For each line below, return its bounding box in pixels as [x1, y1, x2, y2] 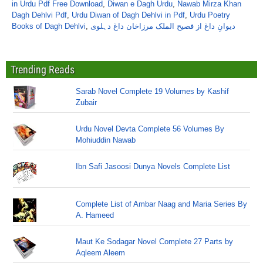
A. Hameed [76, 211, 114, 220]
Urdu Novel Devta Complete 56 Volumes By [76, 124, 225, 133]
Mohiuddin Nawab [76, 136, 136, 144]
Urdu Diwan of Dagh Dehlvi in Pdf [72, 11, 185, 19]
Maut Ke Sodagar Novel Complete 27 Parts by [76, 237, 234, 246]
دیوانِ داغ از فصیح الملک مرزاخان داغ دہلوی [90, 22, 235, 31]
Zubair [76, 98, 97, 107]
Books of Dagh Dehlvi [12, 22, 86, 31]
